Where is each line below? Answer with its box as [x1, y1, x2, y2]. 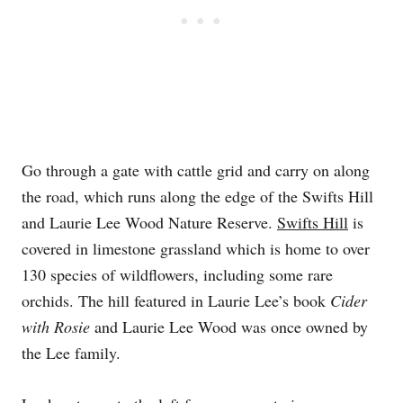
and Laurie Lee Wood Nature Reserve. [22, 211, 277, 234]
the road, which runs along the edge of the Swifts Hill [22, 185, 373, 208]
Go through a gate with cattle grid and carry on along [22, 159, 370, 182]
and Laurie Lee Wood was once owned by [90, 316, 368, 338]
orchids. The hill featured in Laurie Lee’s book [22, 290, 330, 312]
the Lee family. [22, 342, 121, 364]
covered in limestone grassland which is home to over [22, 237, 370, 260]
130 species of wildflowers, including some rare [22, 264, 333, 286]
